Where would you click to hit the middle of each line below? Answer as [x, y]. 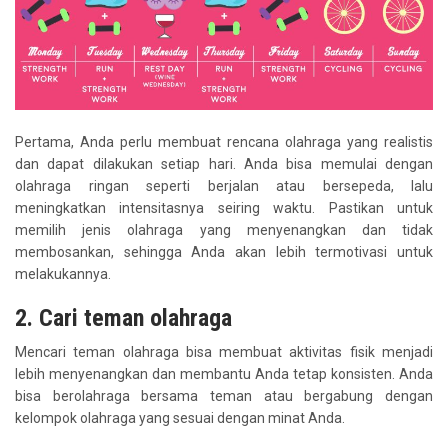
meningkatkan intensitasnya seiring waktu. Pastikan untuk [224, 208]
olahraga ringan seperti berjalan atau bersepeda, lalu [224, 186]
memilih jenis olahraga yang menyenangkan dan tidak [224, 230]
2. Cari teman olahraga [123, 318]
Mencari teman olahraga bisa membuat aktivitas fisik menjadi [224, 352]
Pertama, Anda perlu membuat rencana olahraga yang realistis [224, 142]
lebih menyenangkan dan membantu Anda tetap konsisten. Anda [224, 374]
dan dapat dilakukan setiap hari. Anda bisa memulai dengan [224, 164]
